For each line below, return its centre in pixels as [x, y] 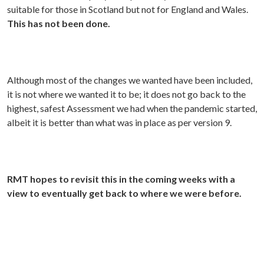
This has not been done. [59, 24]
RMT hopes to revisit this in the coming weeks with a [121, 179]
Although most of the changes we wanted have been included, [130, 80]
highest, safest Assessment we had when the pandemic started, [132, 108]
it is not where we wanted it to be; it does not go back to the [126, 94]
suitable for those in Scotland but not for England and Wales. [128, 9]
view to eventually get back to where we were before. [124, 193]
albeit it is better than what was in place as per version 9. [119, 123]
